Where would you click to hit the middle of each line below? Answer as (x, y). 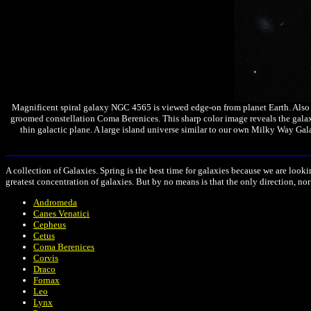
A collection (28, 171)
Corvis (46, 258)
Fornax (47, 280)
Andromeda (55, 202)
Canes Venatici (61, 213)
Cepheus (50, 224)
